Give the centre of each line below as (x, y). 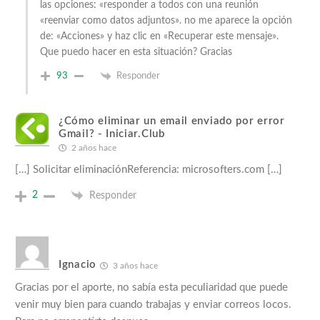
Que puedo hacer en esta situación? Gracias (136, 52)
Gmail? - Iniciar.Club (112, 134)
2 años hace (93, 147)
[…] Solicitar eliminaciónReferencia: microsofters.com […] (149, 169)
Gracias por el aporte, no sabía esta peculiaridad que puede (151, 287)
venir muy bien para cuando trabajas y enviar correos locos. (153, 304)
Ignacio (77, 265)
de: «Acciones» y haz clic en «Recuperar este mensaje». (159, 36)
